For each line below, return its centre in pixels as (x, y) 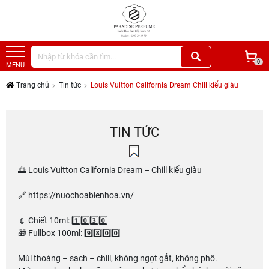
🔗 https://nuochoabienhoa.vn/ (76, 195)
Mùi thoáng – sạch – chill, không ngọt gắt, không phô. (118, 258)
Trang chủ (32, 86)
